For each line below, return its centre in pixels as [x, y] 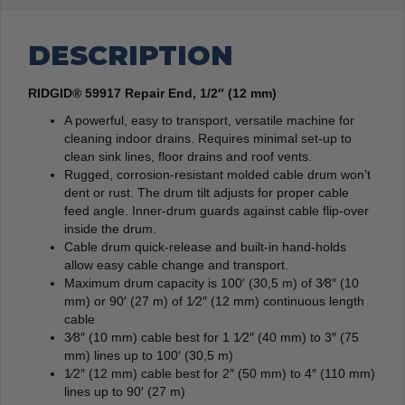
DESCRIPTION [131, 55]
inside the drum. [110, 228]
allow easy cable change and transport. [176, 264]
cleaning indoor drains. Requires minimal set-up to [208, 138]
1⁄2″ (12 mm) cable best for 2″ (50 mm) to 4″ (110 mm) [220, 373]
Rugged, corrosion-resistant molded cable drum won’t [217, 174]
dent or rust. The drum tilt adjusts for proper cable [207, 192]
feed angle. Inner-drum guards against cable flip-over [217, 210]
